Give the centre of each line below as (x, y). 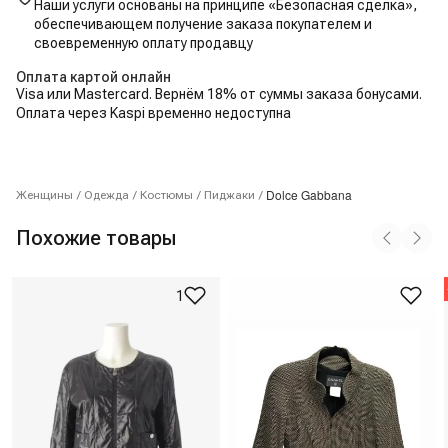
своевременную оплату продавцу (143, 43)
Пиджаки (229, 195)
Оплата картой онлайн (93, 77)
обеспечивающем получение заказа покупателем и (203, 24)
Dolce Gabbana (309, 194)
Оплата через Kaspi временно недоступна (153, 113)
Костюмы (166, 195)
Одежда (106, 195)
